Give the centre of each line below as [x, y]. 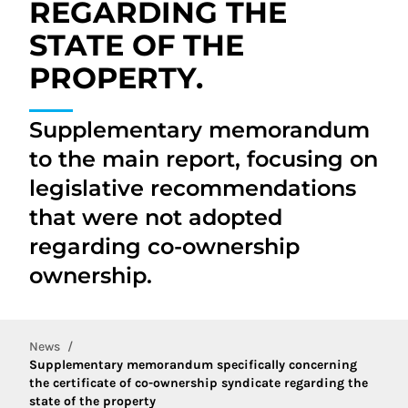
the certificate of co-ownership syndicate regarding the [199, 383]
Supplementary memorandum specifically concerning [193, 365]
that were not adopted [156, 217]
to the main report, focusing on [204, 159]
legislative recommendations [193, 188]
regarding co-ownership [164, 246]
